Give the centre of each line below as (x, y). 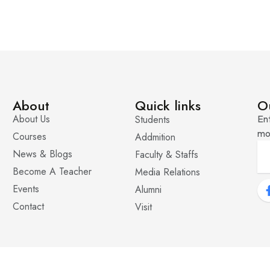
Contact (28, 207)
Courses (29, 137)
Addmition (155, 137)
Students (152, 120)
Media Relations (167, 172)
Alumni (148, 190)
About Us (31, 119)
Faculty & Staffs (166, 155)
